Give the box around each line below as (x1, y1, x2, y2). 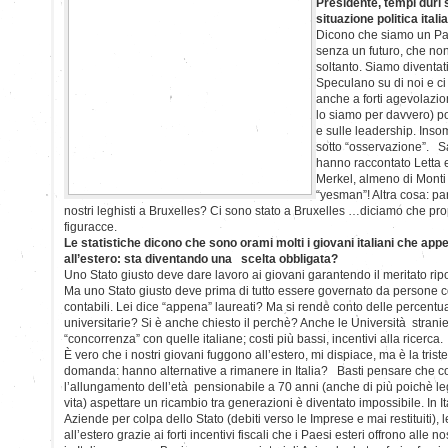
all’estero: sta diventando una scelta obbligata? (64, 251, 338, 266)
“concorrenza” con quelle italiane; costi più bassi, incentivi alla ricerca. (64, 331, 443, 346)
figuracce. (64, 219, 117, 234)
